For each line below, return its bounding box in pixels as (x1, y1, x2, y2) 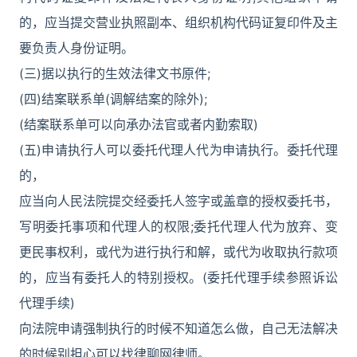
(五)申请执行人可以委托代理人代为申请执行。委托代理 (19, 142, 338, 158)
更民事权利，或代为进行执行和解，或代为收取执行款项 (19, 244, 338, 260)
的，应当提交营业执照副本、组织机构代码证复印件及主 (19, 14, 338, 30)
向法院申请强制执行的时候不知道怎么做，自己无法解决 (19, 320, 338, 336)
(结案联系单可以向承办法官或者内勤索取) (19, 116, 258, 132)
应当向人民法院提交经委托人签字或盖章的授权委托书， (19, 193, 338, 209)
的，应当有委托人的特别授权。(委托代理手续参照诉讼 (19, 269, 338, 285)
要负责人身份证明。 (19, 40, 134, 56)
